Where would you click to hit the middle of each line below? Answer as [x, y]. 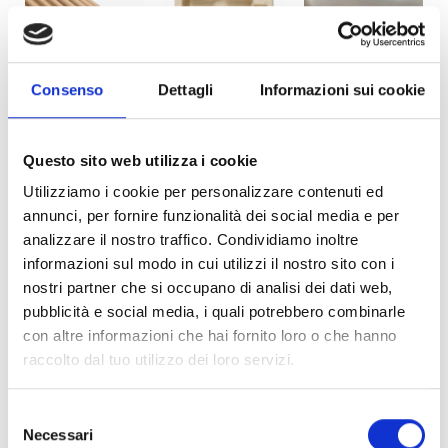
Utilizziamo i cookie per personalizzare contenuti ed [203, 192]
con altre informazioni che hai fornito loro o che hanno [210, 336]
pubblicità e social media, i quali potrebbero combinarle [214, 312]
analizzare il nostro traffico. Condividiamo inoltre [191, 240]
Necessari [58, 434]
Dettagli [185, 89]
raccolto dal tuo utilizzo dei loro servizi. [159, 360]
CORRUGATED [85, 125]
